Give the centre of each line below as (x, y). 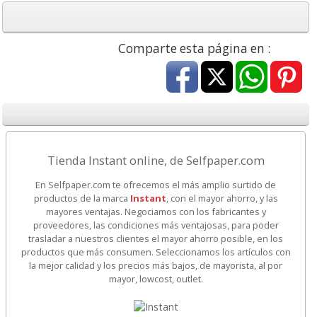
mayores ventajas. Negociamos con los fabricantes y (156, 212)
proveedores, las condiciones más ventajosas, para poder (156, 225)
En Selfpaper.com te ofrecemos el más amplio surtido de (156, 185)
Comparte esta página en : (196, 48)
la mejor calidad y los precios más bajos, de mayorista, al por (156, 266)
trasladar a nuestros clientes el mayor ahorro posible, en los (156, 239)
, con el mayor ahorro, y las (222, 198)
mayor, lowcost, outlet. (156, 279)
